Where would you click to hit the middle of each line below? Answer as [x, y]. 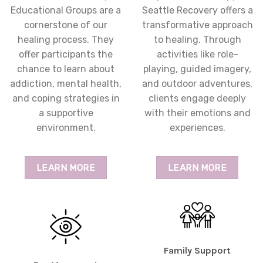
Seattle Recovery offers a [197, 11]
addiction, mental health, [66, 84]
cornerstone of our [66, 25]
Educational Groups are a [66, 11]
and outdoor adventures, [197, 84]
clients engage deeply [197, 99]
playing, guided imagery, [197, 69]
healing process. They [66, 40]
